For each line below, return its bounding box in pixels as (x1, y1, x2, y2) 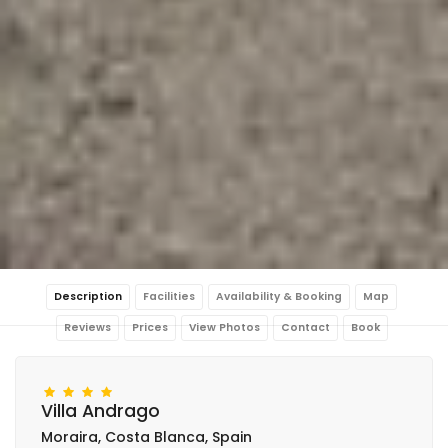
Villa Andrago (41, 398, 160, 423)
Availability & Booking (216, 288, 342, 304)
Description (54, 288, 122, 304)
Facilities (143, 288, 195, 304)
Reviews (63, 319, 111, 335)
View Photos (188, 319, 260, 335)
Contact (280, 319, 330, 335)
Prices (131, 319, 168, 335)
